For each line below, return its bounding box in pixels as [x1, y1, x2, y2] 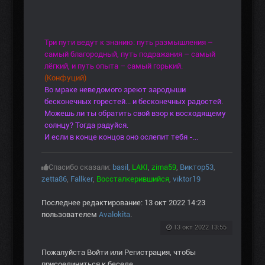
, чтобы [170, 248, 196, 257]
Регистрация [124, 248, 170, 257]
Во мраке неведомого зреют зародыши [44, 85, 186, 95]
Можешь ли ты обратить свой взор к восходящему [44, 109, 226, 118]
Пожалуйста [41, 248, 87, 257]
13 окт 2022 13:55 [173, 224, 227, 232]
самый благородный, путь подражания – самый [44, 50, 215, 59]
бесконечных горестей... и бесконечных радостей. [44, 97, 223, 106]
